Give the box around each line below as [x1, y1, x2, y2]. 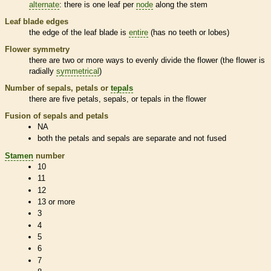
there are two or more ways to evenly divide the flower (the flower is [29, 55, 265, 65]
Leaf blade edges [5, 16, 68, 26]
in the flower [162, 94, 206, 103]
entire [129, 27, 148, 37]
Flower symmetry [5, 44, 70, 54]
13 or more [38, 197, 76, 207]
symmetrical [56, 66, 99, 76]
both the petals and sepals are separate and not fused [38, 133, 227, 143]
